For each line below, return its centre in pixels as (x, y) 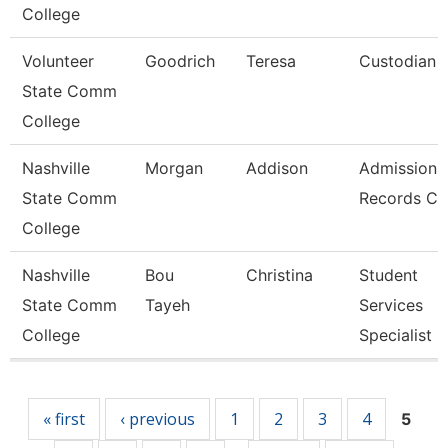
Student (388, 275)
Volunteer (58, 61)
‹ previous (157, 419)
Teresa (271, 61)
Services (391, 305)
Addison (277, 168)
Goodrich (180, 61)
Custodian (397, 61)
